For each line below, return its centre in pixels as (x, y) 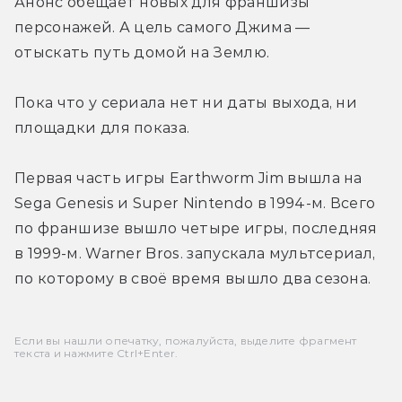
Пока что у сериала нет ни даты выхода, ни (186, 102)
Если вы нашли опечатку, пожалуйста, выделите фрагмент (186, 340)
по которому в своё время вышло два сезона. (193, 278)
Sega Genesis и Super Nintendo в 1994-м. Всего (195, 203)
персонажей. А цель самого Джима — (162, 27)
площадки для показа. (102, 127)
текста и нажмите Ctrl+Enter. (96, 353)
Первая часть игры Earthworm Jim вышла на (188, 178)
